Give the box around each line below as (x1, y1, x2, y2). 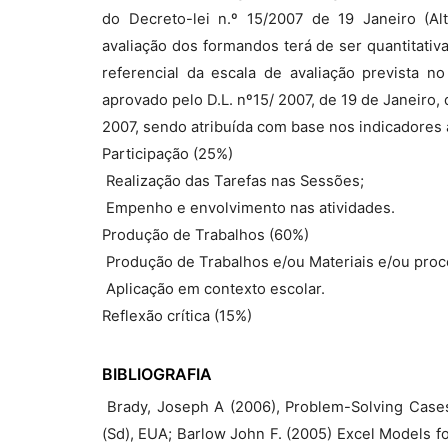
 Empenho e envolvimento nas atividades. (102, 199, 395, 217)
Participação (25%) (102, 145, 233, 163)
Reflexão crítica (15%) (102, 307, 252, 325)
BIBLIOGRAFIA (102, 364, 212, 384)
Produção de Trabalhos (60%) (102, 226, 309, 244)
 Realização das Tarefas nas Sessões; (102, 172, 364, 190)
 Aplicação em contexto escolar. (102, 280, 325, 298)
